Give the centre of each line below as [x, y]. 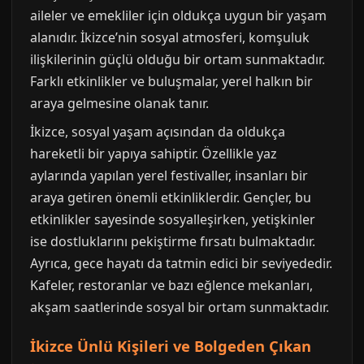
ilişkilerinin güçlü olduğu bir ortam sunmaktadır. [178, 60]
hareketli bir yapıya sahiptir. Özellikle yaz [154, 154]
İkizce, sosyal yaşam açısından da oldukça [158, 132]
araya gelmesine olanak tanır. [119, 104]
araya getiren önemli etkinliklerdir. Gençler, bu [171, 198]
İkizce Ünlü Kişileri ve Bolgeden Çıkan [171, 346]
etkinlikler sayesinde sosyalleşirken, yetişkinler [173, 220]
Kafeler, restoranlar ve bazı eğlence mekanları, [171, 286]
